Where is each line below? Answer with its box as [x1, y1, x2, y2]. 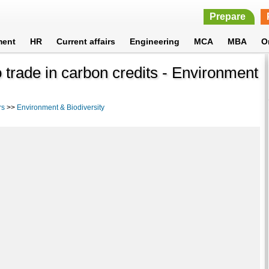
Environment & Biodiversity [17, 103, 105, 112]
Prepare [209, 11, 246, 22]
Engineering [130, 37, 180, 46]
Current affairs [56, 37, 116, 46]
